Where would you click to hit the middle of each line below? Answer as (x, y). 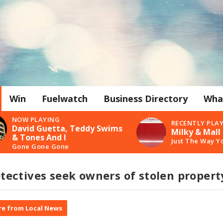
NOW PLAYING (36, 119)
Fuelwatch (65, 99)
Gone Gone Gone (40, 146)
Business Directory (146, 99)
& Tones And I (39, 137)
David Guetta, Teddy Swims (67, 128)
